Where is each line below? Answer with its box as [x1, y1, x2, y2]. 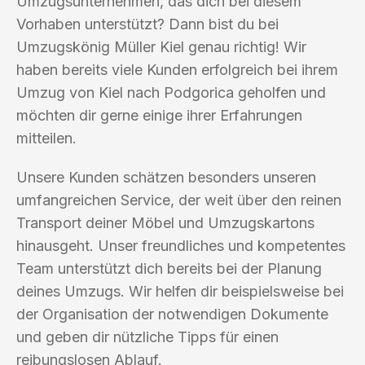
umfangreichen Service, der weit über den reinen [16, 191, 341, 209]
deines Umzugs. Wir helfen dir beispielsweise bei [16, 282, 344, 300]
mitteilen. [16, 129, 77, 147]
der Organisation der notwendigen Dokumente [16, 305, 328, 323]
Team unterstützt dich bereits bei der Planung [16, 259, 322, 277]
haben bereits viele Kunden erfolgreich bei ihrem [16, 60, 338, 78]
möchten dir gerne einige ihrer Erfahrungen [16, 106, 302, 124]
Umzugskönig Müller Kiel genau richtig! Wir [16, 37, 306, 55]
